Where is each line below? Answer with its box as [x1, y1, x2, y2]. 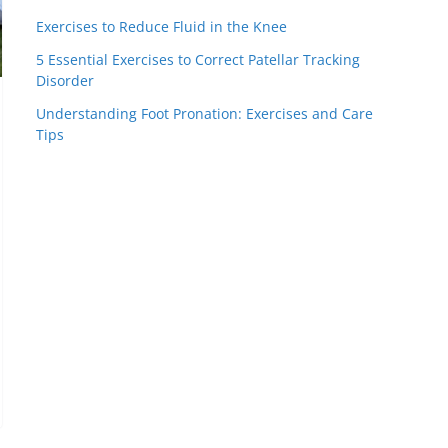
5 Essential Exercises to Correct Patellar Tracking [36, 50, 361, 69]
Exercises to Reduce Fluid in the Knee [36, 17, 288, 36]
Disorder [36, 71, 95, 90]
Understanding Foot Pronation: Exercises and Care [36, 104, 374, 123]
